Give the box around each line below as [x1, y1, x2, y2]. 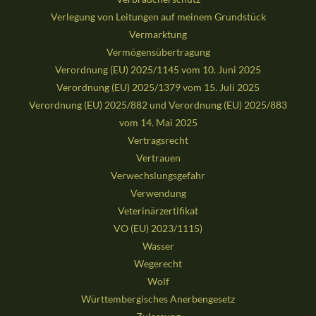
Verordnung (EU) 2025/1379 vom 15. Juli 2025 [56, 81, 260, 94]
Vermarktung [129, 28, 187, 41]
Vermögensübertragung [106, 46, 210, 59]
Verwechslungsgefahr [111, 169, 205, 182]
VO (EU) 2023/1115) [114, 222, 202, 235]
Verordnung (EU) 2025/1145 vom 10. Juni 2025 [55, 63, 261, 76]
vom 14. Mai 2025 [119, 116, 197, 129]
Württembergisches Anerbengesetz [81, 293, 235, 305]
